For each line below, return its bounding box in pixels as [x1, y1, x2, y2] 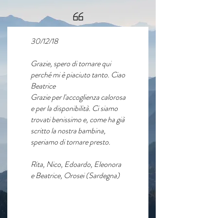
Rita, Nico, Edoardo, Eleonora [31, 159, 121, 170]
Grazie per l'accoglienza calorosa [31, 91, 126, 103]
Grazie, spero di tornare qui [31, 58, 111, 69]
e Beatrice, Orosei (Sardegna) [31, 170, 120, 181]
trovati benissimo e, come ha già [31, 114, 125, 125]
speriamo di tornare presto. [31, 136, 110, 147]
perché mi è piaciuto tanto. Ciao [31, 69, 125, 80]
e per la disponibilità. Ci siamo [31, 103, 118, 114]
